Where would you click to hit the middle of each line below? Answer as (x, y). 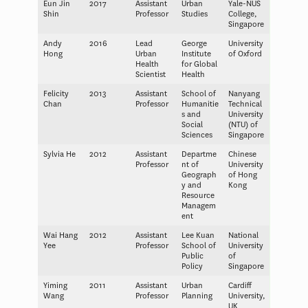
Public (192, 256)
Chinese (242, 154)
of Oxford (245, 54)
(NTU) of (243, 124)
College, (242, 14)
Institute (196, 54)
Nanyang (244, 93)
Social (192, 124)
